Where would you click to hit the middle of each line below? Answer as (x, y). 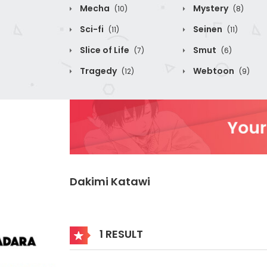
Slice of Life (105, 50)
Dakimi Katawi (110, 182)
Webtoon (214, 71)
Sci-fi (92, 29)
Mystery (211, 8)
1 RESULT (120, 234)
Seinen (208, 29)
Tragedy (98, 71)
